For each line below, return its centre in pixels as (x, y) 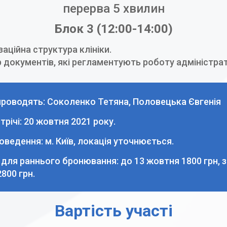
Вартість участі (113, 211)
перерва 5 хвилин (113, 8)
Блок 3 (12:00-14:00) (113, 29)
